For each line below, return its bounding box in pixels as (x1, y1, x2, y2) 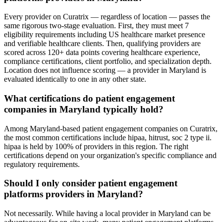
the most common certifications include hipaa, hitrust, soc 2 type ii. (4, 133, 212, 142)
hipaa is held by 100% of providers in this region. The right (4, 142, 188, 151)
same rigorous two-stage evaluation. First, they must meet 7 (4, 21, 189, 30)
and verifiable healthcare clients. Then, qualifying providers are (4, 39, 201, 48)
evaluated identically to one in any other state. (4, 75, 146, 84)
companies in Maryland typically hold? (4, 104, 164, 114)
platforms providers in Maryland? (4, 189, 143, 200)
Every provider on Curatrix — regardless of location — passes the (4, 12, 210, 21)
